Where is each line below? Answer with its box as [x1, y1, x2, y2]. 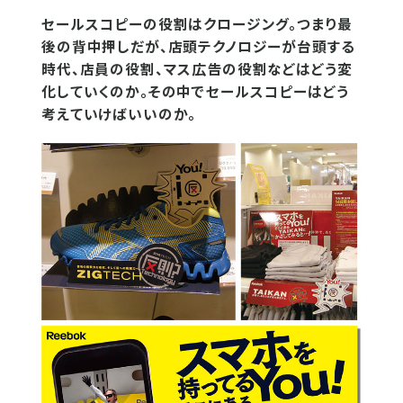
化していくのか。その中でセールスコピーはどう [41, 81, 349, 102]
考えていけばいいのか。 [41, 103, 197, 124]
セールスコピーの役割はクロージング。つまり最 [41, 13, 353, 34]
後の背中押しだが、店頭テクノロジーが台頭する [41, 36, 355, 57]
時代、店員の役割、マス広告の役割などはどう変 [41, 58, 353, 79]
